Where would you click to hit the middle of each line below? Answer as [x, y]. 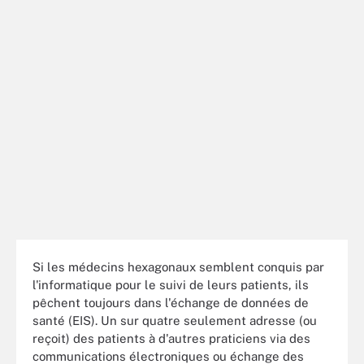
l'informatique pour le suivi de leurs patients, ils [171, 284]
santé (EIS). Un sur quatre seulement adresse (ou [175, 320]
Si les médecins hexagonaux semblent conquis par [178, 266]
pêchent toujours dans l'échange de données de [171, 302]
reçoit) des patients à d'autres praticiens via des [171, 338]
